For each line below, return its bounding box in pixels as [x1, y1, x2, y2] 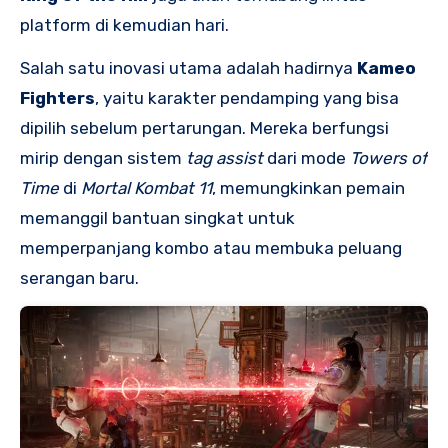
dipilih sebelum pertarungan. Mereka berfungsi [20, 117, 389, 138]
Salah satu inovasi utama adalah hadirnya [20, 57, 357, 78]
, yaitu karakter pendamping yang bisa [95, 87, 399, 108]
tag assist [186, 147, 263, 168]
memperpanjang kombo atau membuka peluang [20, 237, 402, 258]
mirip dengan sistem [20, 147, 186, 168]
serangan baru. [20, 267, 139, 288]
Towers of [350, 147, 428, 168]
